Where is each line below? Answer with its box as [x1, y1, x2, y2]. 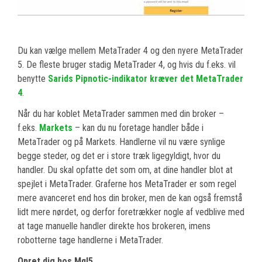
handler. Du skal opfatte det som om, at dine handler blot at [18, 164, 233, 175]
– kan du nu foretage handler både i [73, 122, 204, 133]
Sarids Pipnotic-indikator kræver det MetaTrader [48, 73, 243, 84]
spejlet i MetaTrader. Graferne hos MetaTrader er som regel [18, 178, 236, 189]
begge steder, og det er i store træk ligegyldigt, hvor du [18, 150, 220, 161]
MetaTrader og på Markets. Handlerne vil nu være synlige [18, 136, 225, 147]
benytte [18, 73, 48, 84]
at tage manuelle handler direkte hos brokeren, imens [18, 220, 211, 232]
